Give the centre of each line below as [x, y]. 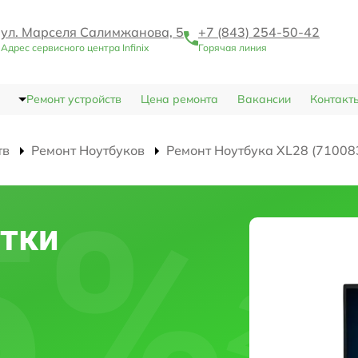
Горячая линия [233, 48]
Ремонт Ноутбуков [88, 151]
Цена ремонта [179, 99]
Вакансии [264, 99]
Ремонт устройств [74, 99]
